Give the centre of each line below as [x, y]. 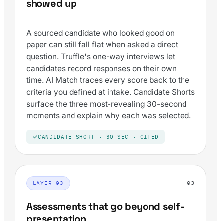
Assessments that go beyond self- [105, 206]
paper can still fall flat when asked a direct [102, 45]
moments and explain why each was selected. [109, 116]
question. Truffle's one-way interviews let [101, 57]
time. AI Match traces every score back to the [108, 80]
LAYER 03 [48, 183]
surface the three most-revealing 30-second [106, 104]
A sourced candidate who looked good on [100, 33]
